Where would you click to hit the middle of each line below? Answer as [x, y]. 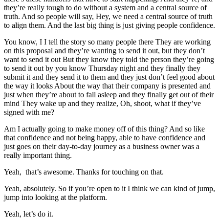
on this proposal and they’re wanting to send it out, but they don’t [104, 50]
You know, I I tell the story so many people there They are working [107, 42]
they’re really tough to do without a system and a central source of [105, 7]
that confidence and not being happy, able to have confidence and [105, 137]
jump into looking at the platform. [55, 197]
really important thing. [38, 155]
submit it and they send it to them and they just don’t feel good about [109, 77]
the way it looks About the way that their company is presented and [107, 86]
